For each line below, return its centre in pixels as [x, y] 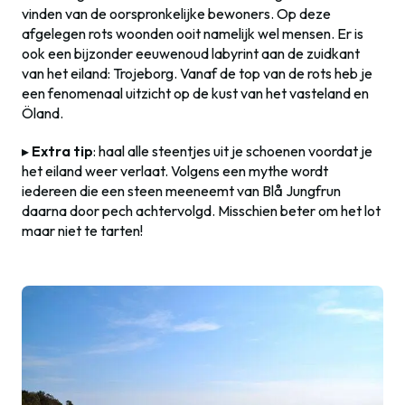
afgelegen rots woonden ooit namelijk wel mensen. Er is [193, 34]
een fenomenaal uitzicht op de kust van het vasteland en [195, 94]
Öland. [42, 113]
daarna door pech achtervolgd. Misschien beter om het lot [201, 211]
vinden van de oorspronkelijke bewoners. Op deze [176, 14]
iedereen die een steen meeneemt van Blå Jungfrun [181, 191]
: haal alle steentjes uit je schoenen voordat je [233, 151]
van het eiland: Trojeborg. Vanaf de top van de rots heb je [197, 74]
